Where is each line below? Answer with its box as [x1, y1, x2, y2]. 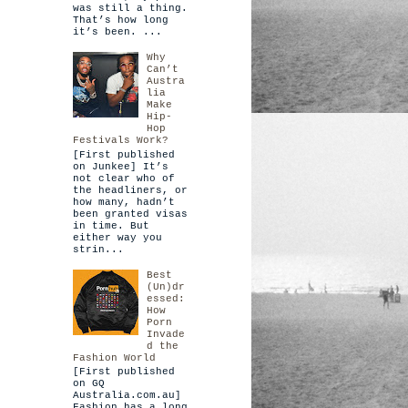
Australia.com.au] [72, 390, 181, 402]
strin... [72, 243, 124, 255]
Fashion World [72, 352, 156, 363]
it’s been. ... [72, 26, 162, 38]
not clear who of [72, 172, 175, 184]
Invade [147, 329, 186, 340]
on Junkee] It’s [72, 160, 168, 172]
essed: [147, 293, 186, 304]
